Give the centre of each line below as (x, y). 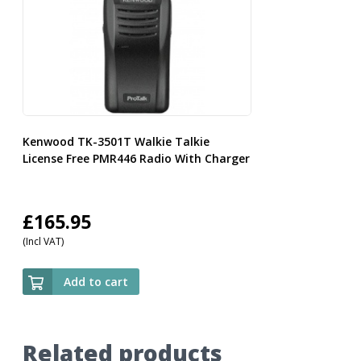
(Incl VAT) (43, 241)
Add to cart (96, 282)
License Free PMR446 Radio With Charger (136, 158)
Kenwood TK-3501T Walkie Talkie (116, 141)
